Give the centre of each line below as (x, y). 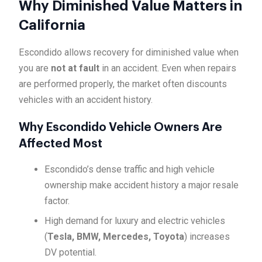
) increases (207, 237)
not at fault (75, 68)
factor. (57, 201)
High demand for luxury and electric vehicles (135, 221)
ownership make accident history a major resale (142, 185)
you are (35, 68)
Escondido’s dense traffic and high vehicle (130, 170)
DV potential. (71, 253)
